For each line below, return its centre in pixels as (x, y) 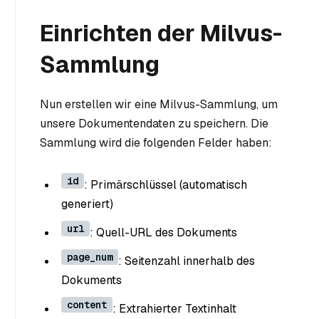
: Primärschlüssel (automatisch (166, 185)
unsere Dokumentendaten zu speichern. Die (154, 124)
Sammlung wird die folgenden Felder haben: (156, 143)
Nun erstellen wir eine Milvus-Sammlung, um (159, 105)
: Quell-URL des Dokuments (163, 233)
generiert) (87, 204)
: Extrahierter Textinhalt (174, 309)
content (87, 305)
